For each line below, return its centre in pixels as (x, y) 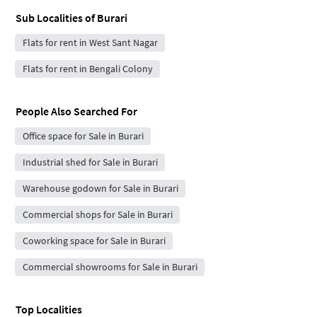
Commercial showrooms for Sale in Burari (110, 267)
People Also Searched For (76, 111)
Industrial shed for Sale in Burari (90, 162)
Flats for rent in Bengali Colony (87, 69)
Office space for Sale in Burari (83, 136)
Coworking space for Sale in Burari (94, 241)
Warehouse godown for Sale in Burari (100, 189)
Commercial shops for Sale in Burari (97, 215)
